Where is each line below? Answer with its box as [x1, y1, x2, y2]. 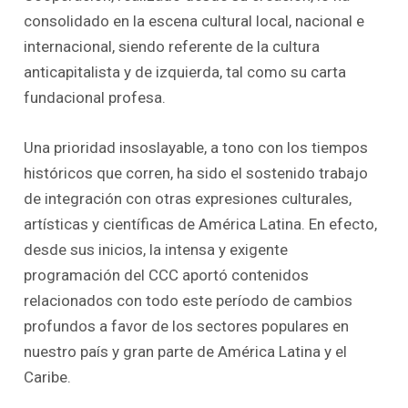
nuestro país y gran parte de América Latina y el [24, 342, 348, 361]
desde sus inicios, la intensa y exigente [24, 240, 289, 259]
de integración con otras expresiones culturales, [24, 189, 352, 208]
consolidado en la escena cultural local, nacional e [24, 11, 365, 30]
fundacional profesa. [24, 87, 167, 107]
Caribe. [24, 367, 72, 386]
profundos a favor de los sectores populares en [24, 316, 350, 335]
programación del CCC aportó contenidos [24, 265, 310, 284]
